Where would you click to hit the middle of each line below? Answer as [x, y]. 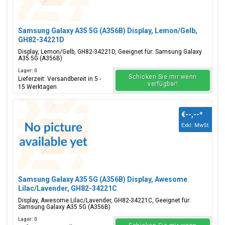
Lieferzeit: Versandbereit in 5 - [60, 79]
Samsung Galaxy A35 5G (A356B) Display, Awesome [103, 179]
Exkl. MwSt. [196, 125]
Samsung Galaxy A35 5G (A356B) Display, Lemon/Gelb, [108, 31]
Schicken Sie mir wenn [163, 77]
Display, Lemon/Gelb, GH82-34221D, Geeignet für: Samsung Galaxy [110, 52]
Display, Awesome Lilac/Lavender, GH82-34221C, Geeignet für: [104, 200]
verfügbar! [163, 84]
